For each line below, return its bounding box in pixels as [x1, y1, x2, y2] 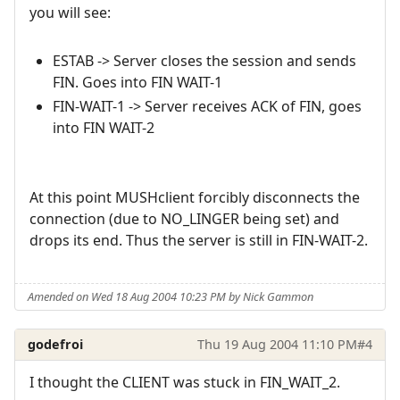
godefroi [28, 335, 84, 353]
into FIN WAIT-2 [52, 117, 154, 137]
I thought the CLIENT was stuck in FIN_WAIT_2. [29, 372, 340, 393]
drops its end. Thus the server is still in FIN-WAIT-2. [29, 229, 368, 250]
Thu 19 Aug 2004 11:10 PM [196, 335, 357, 353]
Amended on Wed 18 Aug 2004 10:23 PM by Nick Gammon [28, 287, 314, 304]
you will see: [29, 2, 111, 22]
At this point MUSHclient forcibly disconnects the [29, 187, 360, 207]
